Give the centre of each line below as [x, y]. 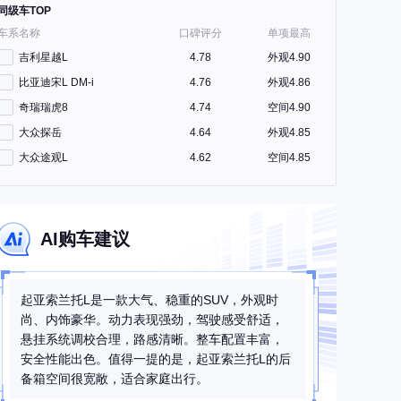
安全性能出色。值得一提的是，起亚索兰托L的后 [155, 359]
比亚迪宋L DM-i [56, 82]
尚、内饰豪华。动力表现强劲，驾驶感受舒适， [152, 320]
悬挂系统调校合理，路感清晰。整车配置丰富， [152, 339]
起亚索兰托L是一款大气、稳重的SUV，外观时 [149, 300]
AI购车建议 [85, 239]
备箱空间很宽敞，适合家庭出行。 [114, 379]
